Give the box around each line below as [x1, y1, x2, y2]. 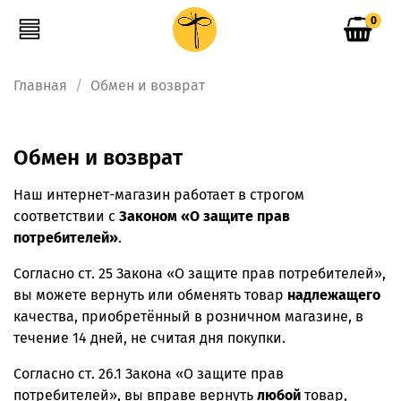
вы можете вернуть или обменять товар [13, 286, 287, 303]
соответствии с [13, 207, 119, 225]
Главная [13, 76, 67, 94]
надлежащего [287, 286, 380, 303]
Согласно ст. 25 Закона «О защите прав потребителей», [13, 264, 386, 282]
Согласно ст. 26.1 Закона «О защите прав [13, 364, 284, 382]
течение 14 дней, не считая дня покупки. [13, 328, 286, 346]
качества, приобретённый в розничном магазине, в [13, 307, 363, 325]
